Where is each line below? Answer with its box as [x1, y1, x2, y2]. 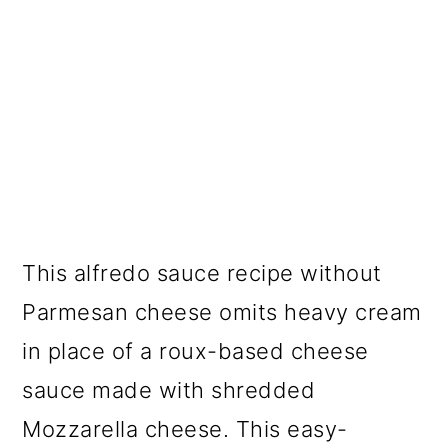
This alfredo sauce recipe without [22, 259, 382, 286]
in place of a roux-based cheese [22, 337, 369, 364]
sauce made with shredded [22, 376, 316, 403]
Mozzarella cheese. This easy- [22, 415, 348, 442]
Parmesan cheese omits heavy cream [22, 298, 422, 325]
